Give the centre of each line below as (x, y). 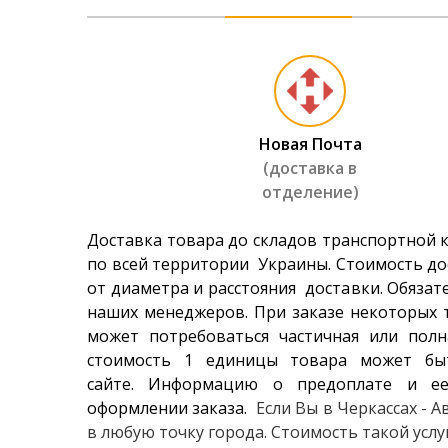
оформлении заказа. (171, 408)
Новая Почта (310, 144)
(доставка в (310, 168)
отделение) (310, 192)
